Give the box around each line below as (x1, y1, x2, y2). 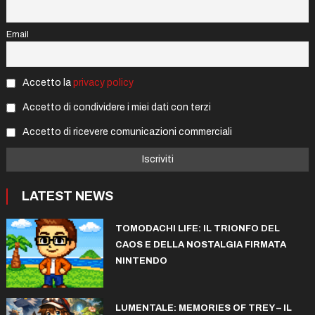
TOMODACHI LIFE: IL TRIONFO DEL (115, 224, 280, 234)
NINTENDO (115, 256, 167, 266)
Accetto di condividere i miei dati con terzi (20, 101, 211, 112)
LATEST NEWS (21, 189, 113, 204)
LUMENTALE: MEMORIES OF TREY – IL (115, 303, 292, 314)
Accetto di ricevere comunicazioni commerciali (20, 126, 232, 137)
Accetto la (20, 77, 73, 89)
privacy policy (72, 77, 134, 89)
